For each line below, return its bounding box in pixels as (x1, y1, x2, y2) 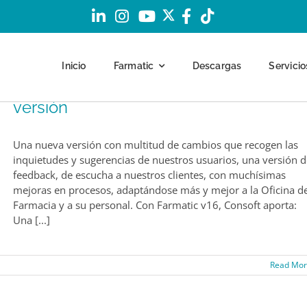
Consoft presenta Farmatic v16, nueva (13, 73, 295, 93)
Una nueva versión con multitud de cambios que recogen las (13, 138, 298, 151)
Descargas (192, 60, 242, 71)
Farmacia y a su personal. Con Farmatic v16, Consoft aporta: (13, 198, 297, 212)
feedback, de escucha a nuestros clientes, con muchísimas (13, 168, 286, 182)
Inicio (62, 60, 86, 71)
